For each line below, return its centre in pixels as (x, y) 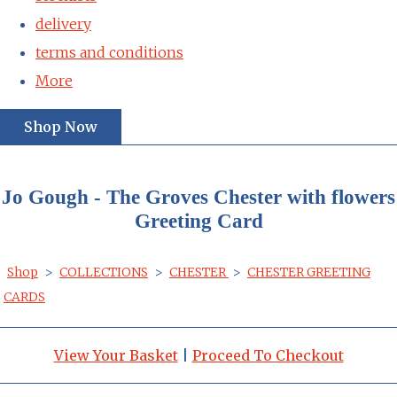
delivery (63, 23)
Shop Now (61, 126)
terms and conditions (109, 52)
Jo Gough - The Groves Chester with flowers (198, 196)
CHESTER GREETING (309, 272)
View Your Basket (116, 355)
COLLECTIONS (104, 272)
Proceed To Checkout (268, 355)
